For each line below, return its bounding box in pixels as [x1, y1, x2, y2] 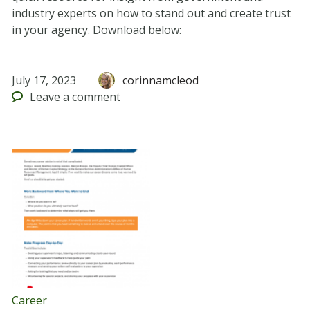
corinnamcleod [122, 73, 199, 89]
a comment [60, 89, 121, 105]
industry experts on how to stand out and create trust [11, 6, 291, 21]
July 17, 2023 [11, 73, 76, 89]
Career [11, 293, 47, 309]
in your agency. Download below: [11, 22, 181, 38]
